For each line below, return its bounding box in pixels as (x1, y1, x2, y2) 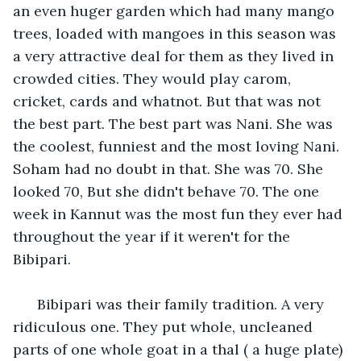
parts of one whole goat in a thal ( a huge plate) (13, 339, 346, 359)
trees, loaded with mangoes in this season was (13, 23, 340, 43)
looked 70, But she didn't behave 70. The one (13, 181, 323, 201)
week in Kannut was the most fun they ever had (13, 204, 346, 223)
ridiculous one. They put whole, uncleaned (13, 317, 317, 336)
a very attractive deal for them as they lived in (13, 46, 338, 65)
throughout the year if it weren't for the (13, 226, 294, 246)
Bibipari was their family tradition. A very (29, 294, 328, 313)
